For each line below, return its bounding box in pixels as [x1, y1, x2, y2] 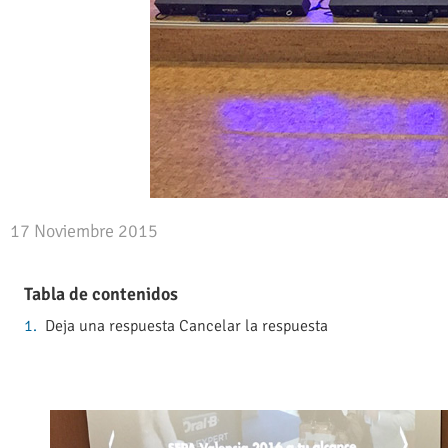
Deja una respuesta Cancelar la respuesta [45, 316, 329, 337]
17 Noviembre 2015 [10, 219, 158, 242]
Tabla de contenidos [24, 283, 179, 306]
